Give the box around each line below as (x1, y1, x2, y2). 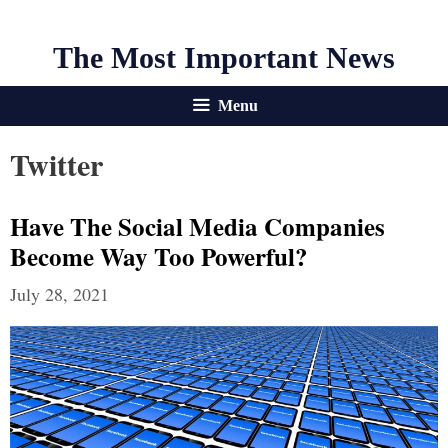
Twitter (10, 142, 103, 186)
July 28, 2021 (10, 282, 109, 306)
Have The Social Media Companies (10, 208, 385, 245)
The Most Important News (53, 41, 395, 74)
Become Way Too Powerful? (10, 238, 308, 275)
